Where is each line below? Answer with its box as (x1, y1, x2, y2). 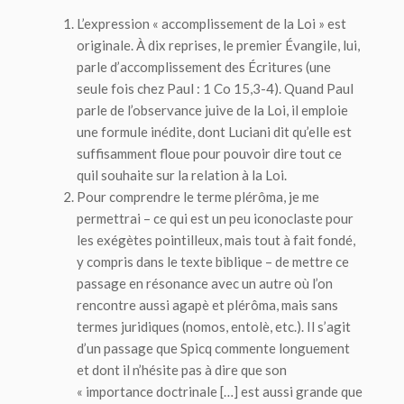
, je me (283, 188, 319, 205)
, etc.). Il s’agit (270, 318, 351, 335)
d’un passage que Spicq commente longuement (77, 340, 350, 356)
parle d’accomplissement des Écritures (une (77, 59, 331, 75)
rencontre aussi (77, 297, 172, 313)
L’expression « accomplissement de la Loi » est (77, 15, 346, 32)
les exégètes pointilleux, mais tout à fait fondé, (77, 232, 355, 248)
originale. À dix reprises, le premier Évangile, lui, (77, 37, 360, 53)
